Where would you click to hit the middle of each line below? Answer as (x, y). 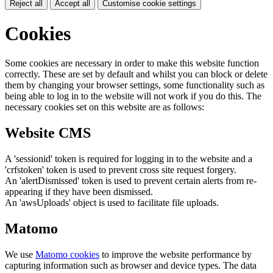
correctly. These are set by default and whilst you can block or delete (136, 74)
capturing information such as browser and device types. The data (131, 266)
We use (20, 255)
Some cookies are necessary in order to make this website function (132, 63)
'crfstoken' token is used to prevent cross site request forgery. (121, 170)
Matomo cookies (67, 255)
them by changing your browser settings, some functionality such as (135, 85)
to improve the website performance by (175, 255)
